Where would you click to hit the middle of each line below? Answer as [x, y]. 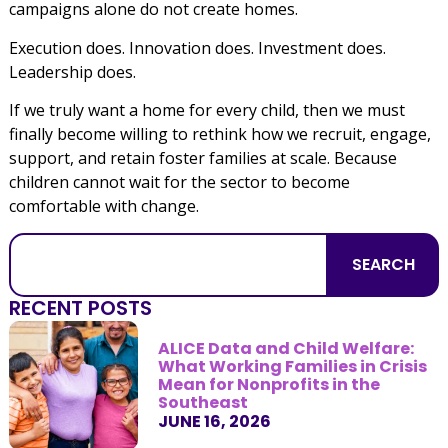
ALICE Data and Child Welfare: [285, 348]
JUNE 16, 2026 [214, 421]
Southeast [202, 402]
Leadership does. [72, 71]
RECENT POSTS [80, 307]
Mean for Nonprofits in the [268, 384]
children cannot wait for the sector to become [179, 182]
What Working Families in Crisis [292, 366]
